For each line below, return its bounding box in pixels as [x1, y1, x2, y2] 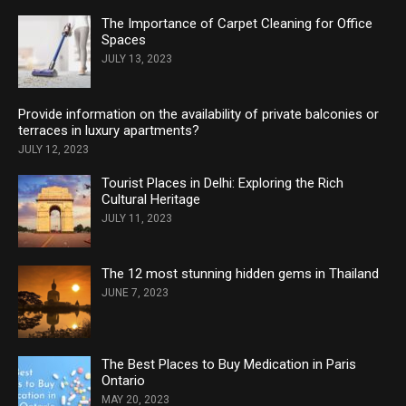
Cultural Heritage [101, 191, 200, 208]
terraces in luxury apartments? [18, 122, 199, 140]
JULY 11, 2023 [101, 212, 172, 226]
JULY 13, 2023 [101, 53, 172, 66]
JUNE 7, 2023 [101, 286, 169, 300]
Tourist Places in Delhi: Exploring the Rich [101, 175, 343, 192]
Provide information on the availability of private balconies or [18, 106, 379, 123]
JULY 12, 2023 [18, 143, 89, 157]
